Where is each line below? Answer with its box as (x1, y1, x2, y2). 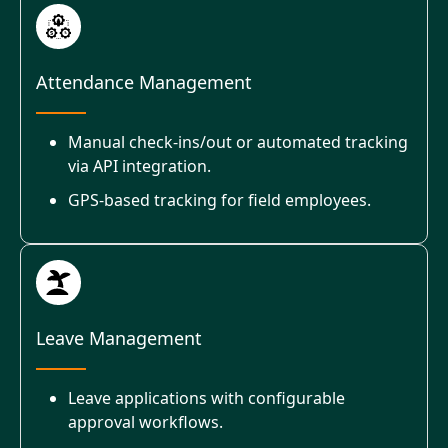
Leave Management (36, 325, 202, 350)
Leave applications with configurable (68, 386, 345, 409)
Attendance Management (36, 69, 252, 94)
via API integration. (68, 154, 211, 177)
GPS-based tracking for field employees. (68, 188, 371, 211)
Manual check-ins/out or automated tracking (68, 130, 408, 153)
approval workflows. (68, 410, 223, 433)
